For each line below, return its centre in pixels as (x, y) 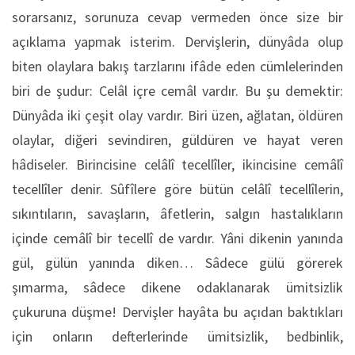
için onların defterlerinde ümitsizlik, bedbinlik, (177, 336)
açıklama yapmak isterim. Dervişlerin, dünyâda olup (177, 42)
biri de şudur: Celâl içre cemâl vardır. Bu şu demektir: (177, 91)
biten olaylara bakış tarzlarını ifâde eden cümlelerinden (177, 66)
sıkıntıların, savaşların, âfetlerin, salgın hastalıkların (177, 214)
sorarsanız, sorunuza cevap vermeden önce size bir (177, 17)
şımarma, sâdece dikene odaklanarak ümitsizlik (177, 287)
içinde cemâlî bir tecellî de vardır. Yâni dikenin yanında (177, 238)
